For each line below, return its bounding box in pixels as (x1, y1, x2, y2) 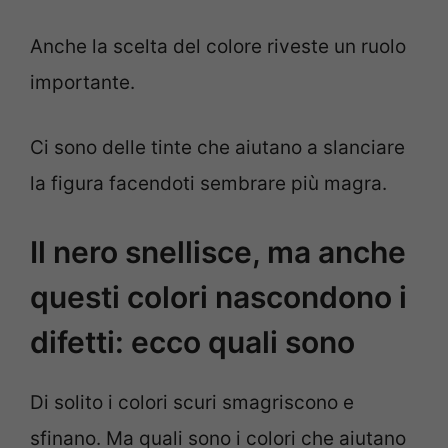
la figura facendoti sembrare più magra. (30, 171, 387, 195)
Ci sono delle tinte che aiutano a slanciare (30, 135, 405, 159)
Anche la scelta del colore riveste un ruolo (30, 35, 406, 59)
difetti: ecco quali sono (30, 324, 355, 361)
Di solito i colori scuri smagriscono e (30, 391, 354, 415)
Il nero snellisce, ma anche (30, 234, 406, 271)
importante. (30, 71, 135, 95)
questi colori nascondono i (30, 279, 407, 316)
